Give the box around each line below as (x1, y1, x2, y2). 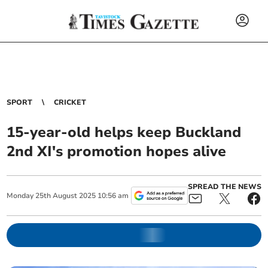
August (53, 191, 78, 200)
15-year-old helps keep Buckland (7, 123, 242, 142)
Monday (7, 191, 34, 200)
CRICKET (54, 98, 87, 107)
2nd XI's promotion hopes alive (7, 142, 227, 161)
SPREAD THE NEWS (187, 182, 261, 191)
